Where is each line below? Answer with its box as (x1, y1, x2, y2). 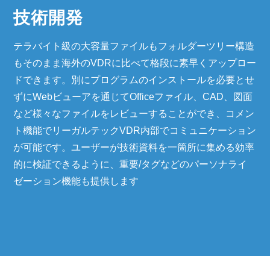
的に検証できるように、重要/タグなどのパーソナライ (13, 159, 248, 169)
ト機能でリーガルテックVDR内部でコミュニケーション (13, 125, 257, 136)
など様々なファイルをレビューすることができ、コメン (13, 108, 255, 119)
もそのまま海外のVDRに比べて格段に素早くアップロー (13, 58, 257, 68)
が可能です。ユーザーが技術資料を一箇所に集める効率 (13, 142, 255, 152)
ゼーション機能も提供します (13, 176, 139, 186)
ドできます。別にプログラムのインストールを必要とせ (13, 75, 255, 85)
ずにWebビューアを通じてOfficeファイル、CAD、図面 (13, 92, 253, 102)
